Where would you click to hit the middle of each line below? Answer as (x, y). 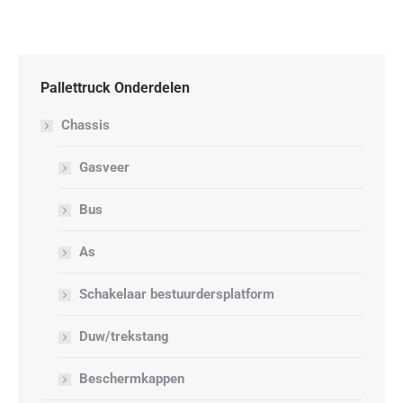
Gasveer (104, 167)
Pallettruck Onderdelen (115, 88)
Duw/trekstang (124, 336)
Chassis (85, 125)
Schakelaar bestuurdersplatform (177, 294)
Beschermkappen (132, 379)
